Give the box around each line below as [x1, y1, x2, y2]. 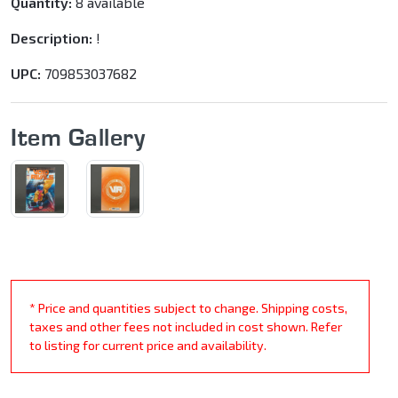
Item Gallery [11, 122, 145, 153]
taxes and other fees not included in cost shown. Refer [29, 319, 342, 335]
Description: [11, 29, 92, 47]
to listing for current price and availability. [29, 338, 267, 354]
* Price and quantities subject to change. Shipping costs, [29, 300, 347, 316]
